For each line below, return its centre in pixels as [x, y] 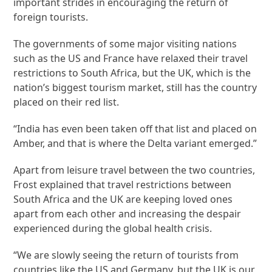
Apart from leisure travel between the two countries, [134, 170]
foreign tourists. [51, 17]
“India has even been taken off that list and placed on [135, 129]
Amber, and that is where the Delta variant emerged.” [135, 144]
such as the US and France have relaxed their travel [131, 59]
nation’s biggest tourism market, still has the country [135, 88]
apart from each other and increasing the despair [127, 214]
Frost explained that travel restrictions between [123, 185]
